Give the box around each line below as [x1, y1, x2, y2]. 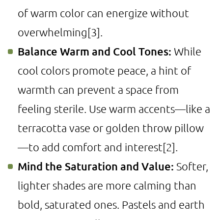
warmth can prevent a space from [18, 83, 179, 96]
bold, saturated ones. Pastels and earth [18, 198, 205, 211]
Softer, [174, 160, 208, 172]
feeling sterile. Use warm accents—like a [18, 102, 210, 115]
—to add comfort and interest [18, 140, 163, 153]
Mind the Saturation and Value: [18, 160, 174, 173]
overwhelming [18, 26, 87, 38]
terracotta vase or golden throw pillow [18, 121, 204, 134]
